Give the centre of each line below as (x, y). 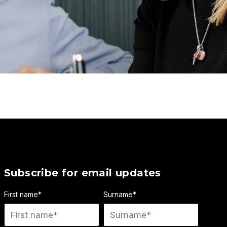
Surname (118, 195)
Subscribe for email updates (82, 173)
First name (21, 195)
